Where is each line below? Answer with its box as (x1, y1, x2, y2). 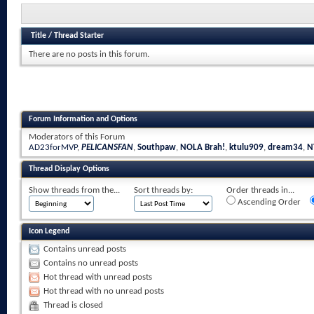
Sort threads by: (134, 185, 193, 195)
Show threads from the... (29, 185, 120, 195)
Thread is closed (43, 300, 103, 310)
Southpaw (137, 142, 176, 152)
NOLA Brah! (180, 142, 225, 152)
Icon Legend (29, 226, 69, 235)
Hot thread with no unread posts (43, 286, 164, 296)
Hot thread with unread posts (43, 272, 152, 282)
